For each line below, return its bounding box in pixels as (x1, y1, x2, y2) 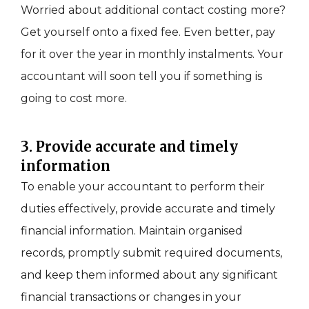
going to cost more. (21, 92, 130, 106)
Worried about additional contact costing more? (21, 3, 286, 17)
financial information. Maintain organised (21, 224, 243, 238)
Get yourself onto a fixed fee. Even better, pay (21, 26, 275, 39)
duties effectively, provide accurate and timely (21, 202, 275, 216)
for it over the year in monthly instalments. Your (21, 48, 283, 61)
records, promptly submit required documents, (21, 246, 282, 260)
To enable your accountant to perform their (21, 180, 265, 194)
